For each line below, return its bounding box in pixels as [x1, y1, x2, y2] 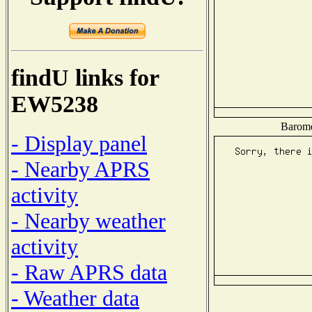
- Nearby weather [11, 208, 166, 233]
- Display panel [11, 130, 147, 156]
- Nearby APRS [11, 156, 150, 182]
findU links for [11, 65, 159, 91]
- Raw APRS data [11, 259, 167, 285]
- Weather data [11, 285, 139, 311]
